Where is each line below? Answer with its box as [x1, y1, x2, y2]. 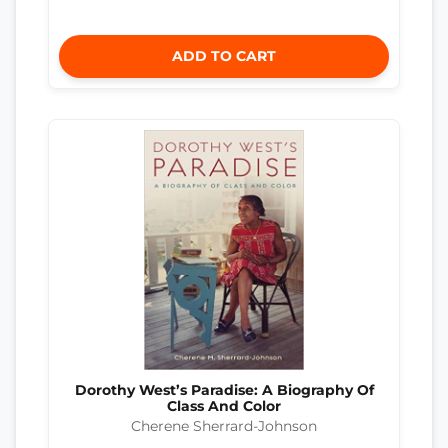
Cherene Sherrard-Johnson [131, 418, 317, 435]
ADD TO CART [172, 46, 276, 65]
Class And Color [167, 397, 281, 414]
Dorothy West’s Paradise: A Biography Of [74, 381, 374, 398]
